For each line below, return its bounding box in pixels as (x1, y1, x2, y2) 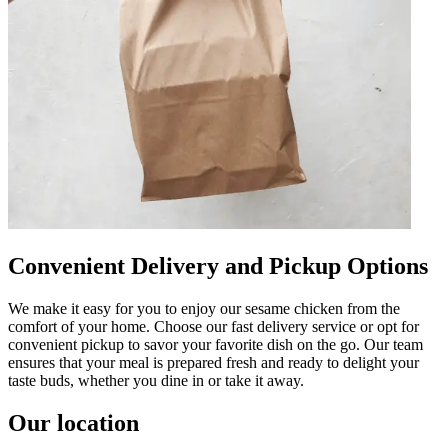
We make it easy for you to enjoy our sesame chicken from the (8, 299, 400, 317)
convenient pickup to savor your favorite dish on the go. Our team (8, 335, 423, 353)
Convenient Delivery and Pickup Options (8, 252, 428, 279)
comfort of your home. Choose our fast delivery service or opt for (8, 317, 419, 335)
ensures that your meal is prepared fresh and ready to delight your (8, 353, 419, 371)
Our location (8, 409, 139, 436)
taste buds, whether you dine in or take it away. (8, 371, 304, 389)
